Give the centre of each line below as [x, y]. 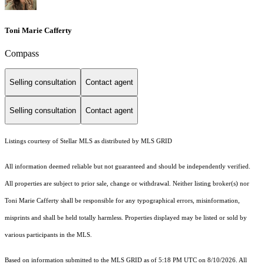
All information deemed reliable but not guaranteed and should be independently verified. [128, 167]
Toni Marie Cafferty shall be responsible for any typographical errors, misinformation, [122, 201]
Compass [22, 53]
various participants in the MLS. [49, 235]
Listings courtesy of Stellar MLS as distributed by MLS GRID [88, 141]
